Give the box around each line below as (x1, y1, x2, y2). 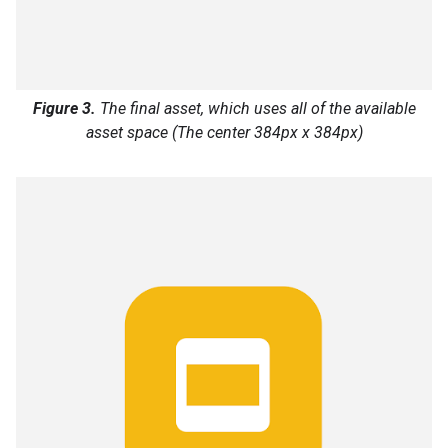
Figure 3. (32, 99, 96, 118)
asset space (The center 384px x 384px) (85, 123, 363, 142)
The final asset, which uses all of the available (95, 99, 416, 118)
